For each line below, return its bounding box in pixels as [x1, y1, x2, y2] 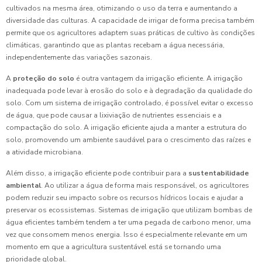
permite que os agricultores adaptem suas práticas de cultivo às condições [6, 28, 255, 38]
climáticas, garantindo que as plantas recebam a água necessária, [6, 40, 225, 50]
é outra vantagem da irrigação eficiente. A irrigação [74, 74, 243, 84]
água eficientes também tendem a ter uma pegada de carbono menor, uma [6, 218, 251, 227]
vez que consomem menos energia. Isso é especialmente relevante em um [6, 230, 247, 240]
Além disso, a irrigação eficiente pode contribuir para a [6, 168, 188, 178]
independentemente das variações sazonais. [6, 53, 152, 63]
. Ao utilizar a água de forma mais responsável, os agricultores [41, 181, 249, 191]
